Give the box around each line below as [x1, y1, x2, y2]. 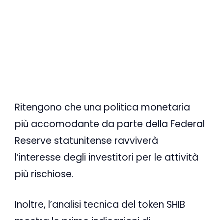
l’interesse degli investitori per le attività [15, 150, 198, 164]
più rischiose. [15, 167, 74, 181]
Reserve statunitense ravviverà [15, 134, 158, 147]
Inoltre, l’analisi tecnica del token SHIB [15, 198, 185, 212]
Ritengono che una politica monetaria [15, 100, 190, 114]
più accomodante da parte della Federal [15, 117, 205, 131]
